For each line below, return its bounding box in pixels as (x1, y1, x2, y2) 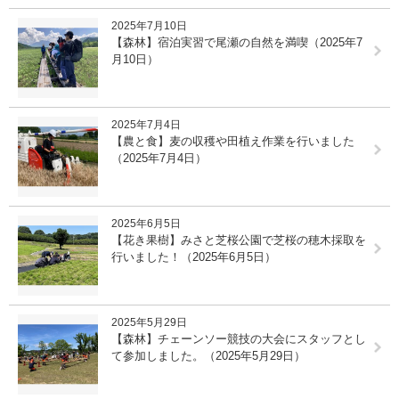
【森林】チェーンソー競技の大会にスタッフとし (111, 331, 366, 346)
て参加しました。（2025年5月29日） (111, 348, 305, 362)
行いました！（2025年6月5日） (111, 249, 276, 264)
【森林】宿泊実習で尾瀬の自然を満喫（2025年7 (111, 35, 362, 49)
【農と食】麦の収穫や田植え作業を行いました (111, 134, 354, 148)
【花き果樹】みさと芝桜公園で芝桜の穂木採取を (111, 232, 366, 247)
